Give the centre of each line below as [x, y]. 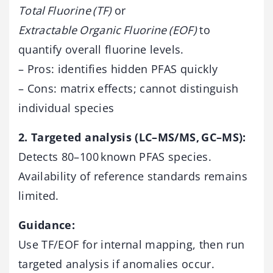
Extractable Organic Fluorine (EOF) [107, 30]
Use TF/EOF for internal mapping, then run [132, 245]
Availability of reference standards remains [133, 176]
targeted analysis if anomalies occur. [116, 264]
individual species [66, 108]
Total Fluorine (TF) [65, 11]
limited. [39, 196]
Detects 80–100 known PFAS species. [115, 157]
